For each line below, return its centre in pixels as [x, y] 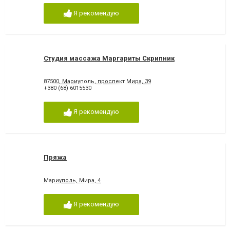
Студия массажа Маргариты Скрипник [109, 59]
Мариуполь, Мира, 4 [72, 181]
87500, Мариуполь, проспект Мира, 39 [97, 82]
